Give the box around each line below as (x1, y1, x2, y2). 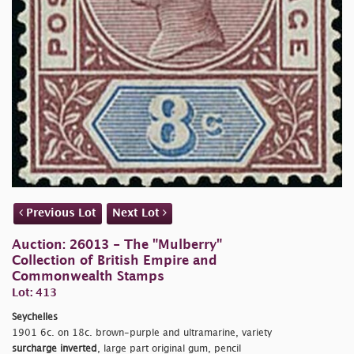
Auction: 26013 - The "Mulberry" (12, 239, 222, 252)
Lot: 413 (12, 288, 57, 299)
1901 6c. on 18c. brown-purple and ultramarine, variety (12, 329, 272, 338)
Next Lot (112, 208, 163, 219)
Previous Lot (23, 208, 96, 219)
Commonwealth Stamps (12, 271, 164, 284)
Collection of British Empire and (12, 255, 217, 268)
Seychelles (12, 313, 58, 322)
